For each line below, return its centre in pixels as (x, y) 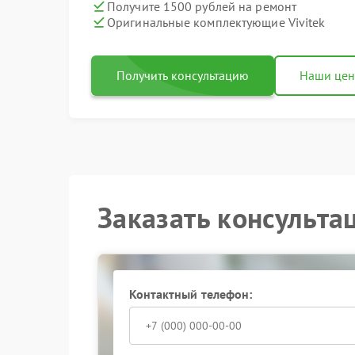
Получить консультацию (183, 75)
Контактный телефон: (191, 294)
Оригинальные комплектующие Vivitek (216, 22)
